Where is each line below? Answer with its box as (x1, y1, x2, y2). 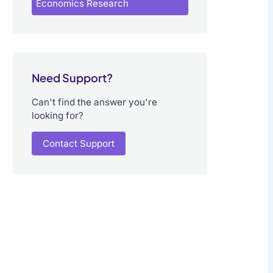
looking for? (31, 110, 83, 122)
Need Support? (31, 70, 113, 85)
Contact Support (42, 138, 115, 150)
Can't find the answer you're (31, 96, 157, 108)
